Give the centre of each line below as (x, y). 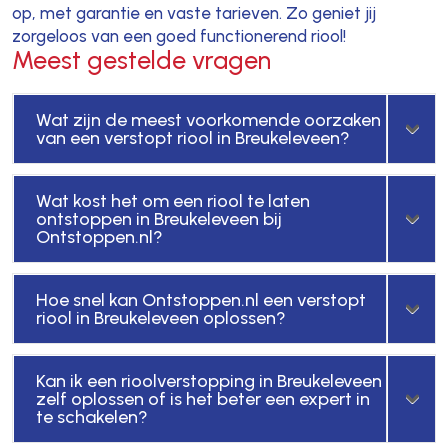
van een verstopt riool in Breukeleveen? (192, 137)
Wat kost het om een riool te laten (172, 200)
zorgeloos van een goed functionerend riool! (178, 35)
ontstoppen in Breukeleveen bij (158, 218)
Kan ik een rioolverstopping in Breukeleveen (208, 380)
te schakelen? (91, 416)
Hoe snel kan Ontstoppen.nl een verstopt (200, 299)
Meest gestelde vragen (141, 59)
